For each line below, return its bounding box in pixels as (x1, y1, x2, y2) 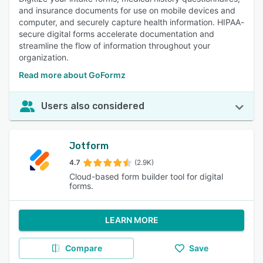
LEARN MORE (104, 215, 159, 225)
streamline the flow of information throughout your (19, 41, 210, 50)
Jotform (69, 140, 109, 151)
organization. (19, 52, 69, 62)
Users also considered (41, 100, 144, 112)
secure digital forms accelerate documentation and (19, 29, 214, 39)
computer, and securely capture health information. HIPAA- (19, 17, 244, 27)
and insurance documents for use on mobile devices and (19, 5, 235, 15)
